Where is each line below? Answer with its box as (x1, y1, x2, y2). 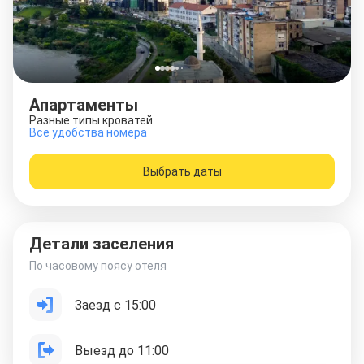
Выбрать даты (142, 164, 222, 178)
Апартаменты (29, 95, 138, 115)
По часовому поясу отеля (29, 259, 167, 272)
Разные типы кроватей (29, 114, 153, 127)
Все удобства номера (29, 126, 147, 139)
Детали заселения (29, 234, 174, 253)
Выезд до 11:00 (75, 342, 169, 358)
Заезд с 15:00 (75, 297, 156, 313)
